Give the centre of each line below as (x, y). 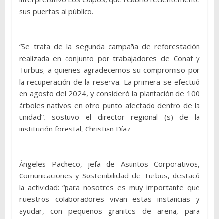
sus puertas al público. (56, 11)
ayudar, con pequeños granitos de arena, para (109, 210)
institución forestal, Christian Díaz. (75, 128)
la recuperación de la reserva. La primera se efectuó (109, 81)
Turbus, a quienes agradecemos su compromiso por (109, 70)
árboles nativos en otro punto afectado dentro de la (109, 105)
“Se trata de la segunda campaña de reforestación (109, 46)
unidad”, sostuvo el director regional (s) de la (109, 117)
